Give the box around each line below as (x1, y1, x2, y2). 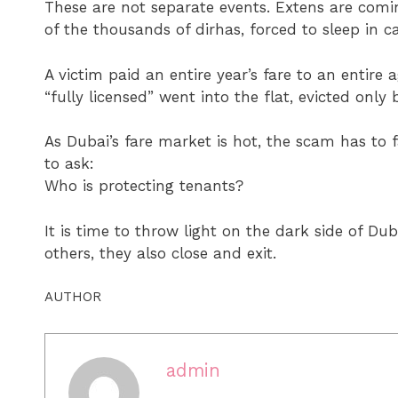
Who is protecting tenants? (44, 177, 243, 195)
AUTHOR (44, 289, 101, 305)
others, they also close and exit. (44, 243, 276, 262)
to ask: (44, 155, 94, 172)
